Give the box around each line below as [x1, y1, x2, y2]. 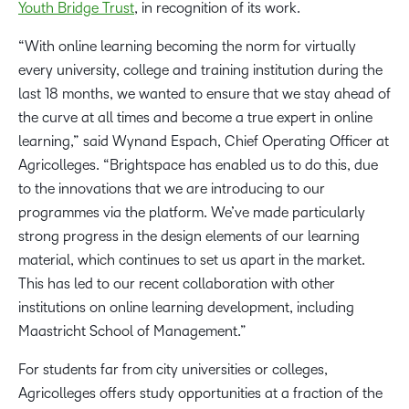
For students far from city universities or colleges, [18, 362, 328, 378]
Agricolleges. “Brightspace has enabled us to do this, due [18, 157, 378, 173]
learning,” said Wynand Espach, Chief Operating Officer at [18, 133, 389, 150]
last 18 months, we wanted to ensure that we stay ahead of [18, 86, 391, 102]
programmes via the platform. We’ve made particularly [18, 204, 365, 221]
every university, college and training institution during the [18, 62, 383, 79]
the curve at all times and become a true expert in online [18, 110, 372, 126]
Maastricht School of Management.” [18, 323, 246, 340]
